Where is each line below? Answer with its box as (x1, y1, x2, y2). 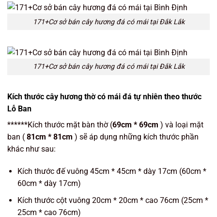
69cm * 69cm (112, 120, 158, 130)
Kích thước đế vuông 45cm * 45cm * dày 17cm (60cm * (17, 166, 206, 176)
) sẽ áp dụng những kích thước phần (73, 132, 199, 142)
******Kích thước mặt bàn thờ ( (7, 120, 112, 130)
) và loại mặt (158, 120, 203, 130)
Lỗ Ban (7, 104, 31, 114)
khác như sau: (7, 144, 56, 154)
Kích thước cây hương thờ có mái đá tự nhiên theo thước (7, 92, 201, 102)
